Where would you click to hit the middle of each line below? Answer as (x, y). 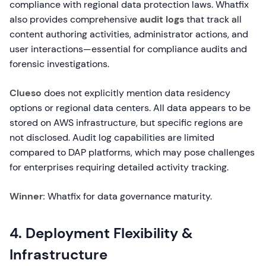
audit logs (162, 19)
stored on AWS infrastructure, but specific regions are (126, 123)
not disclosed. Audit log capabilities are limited (112, 137)
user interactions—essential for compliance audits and (128, 49)
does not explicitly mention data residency (136, 93)
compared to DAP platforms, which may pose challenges (132, 152)
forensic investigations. (59, 64)
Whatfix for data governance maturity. (129, 196)
